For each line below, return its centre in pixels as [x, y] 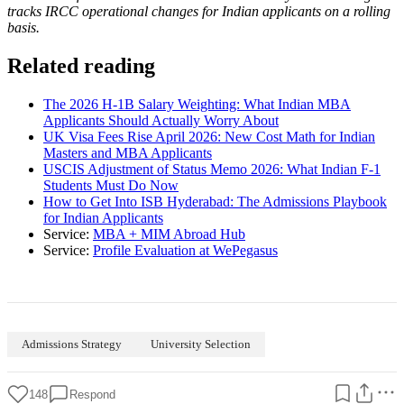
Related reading [81, 66]
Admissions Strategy [72, 344]
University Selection [201, 344]
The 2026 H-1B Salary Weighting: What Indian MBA [197, 105]
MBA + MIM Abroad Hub [169, 234]
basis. [23, 28]
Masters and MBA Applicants [128, 153]
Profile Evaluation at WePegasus [185, 251]
